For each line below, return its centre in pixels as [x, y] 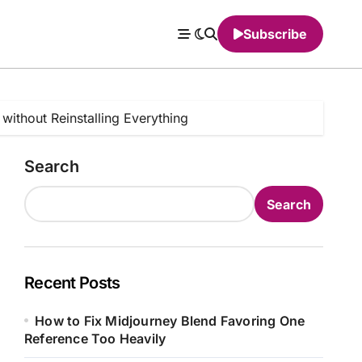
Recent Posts [72, 283]
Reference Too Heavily [95, 339]
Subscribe [275, 34]
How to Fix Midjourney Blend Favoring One [170, 321]
